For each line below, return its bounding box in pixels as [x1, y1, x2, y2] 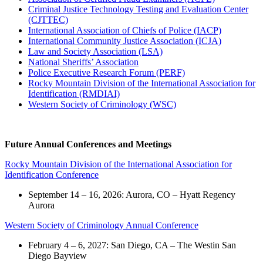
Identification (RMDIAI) [28, 89, 120, 99]
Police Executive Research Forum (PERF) [28, 68, 185, 78]
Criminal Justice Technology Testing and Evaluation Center [28, 4, 248, 15]
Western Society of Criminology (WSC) [28, 99, 176, 110]
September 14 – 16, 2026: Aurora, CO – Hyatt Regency [28, 190, 235, 200]
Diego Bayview [28, 251, 87, 261]
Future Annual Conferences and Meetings [5, 139, 171, 150]
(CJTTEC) [28, 15, 68, 25]
